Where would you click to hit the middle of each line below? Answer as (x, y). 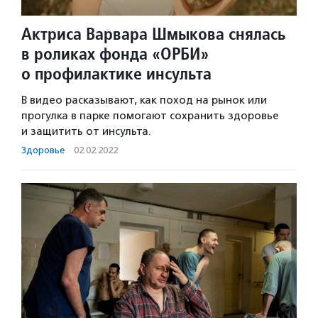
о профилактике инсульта (116, 74)
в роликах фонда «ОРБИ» (115, 54)
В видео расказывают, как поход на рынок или (144, 100)
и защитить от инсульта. (86, 132)
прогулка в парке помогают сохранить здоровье (150, 116)
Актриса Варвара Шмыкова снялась (153, 34)
